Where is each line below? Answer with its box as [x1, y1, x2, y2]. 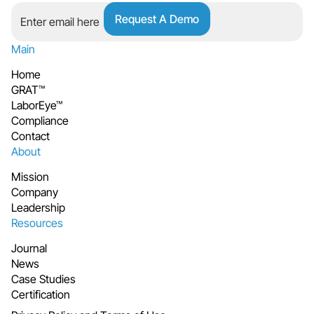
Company [11, 185, 58, 200]
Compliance [11, 114, 69, 128]
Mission [11, 170, 49, 184]
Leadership [11, 200, 65, 215]
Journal [11, 241, 47, 256]
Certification [11, 287, 70, 302]
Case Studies [11, 272, 76, 287]
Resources [11, 216, 63, 231]
